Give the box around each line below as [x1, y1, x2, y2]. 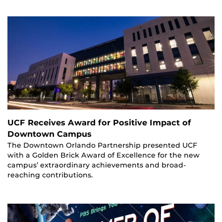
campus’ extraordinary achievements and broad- [7, 161, 186, 169]
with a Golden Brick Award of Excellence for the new [7, 151, 200, 160]
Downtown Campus [7, 129, 92, 139]
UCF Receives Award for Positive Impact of [7, 118, 191, 128]
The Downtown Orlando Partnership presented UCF [7, 141, 197, 150]
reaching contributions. [7, 171, 93, 179]
